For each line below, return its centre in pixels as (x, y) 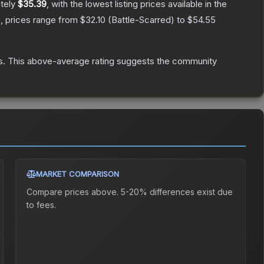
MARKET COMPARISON (78, 174)
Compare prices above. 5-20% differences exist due (130, 192)
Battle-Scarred (141, 20)
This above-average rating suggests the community (111, 61)
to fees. (42, 205)
